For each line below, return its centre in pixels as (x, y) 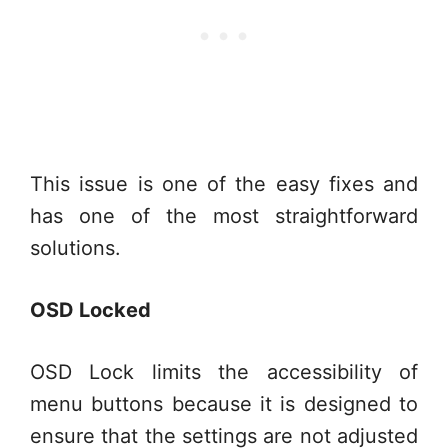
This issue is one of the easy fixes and (224, 184)
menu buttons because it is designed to (224, 404)
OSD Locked (90, 310)
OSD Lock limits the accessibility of (224, 372)
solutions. (75, 248)
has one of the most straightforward (224, 216)
